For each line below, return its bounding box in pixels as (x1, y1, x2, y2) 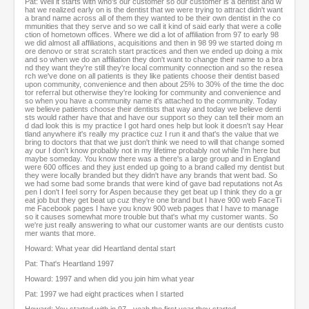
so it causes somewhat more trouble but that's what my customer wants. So (25, 212, 278, 221)
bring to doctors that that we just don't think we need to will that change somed (25, 138, 284, 147)
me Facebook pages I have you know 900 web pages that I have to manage (25, 204, 279, 213)
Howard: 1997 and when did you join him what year (25, 275, 195, 283)
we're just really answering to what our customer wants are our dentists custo (25, 221, 283, 230)
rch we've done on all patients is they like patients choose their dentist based (25, 72, 279, 81)
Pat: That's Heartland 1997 (25, 259, 114, 268)
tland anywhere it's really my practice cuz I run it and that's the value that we (25, 130, 279, 139)
